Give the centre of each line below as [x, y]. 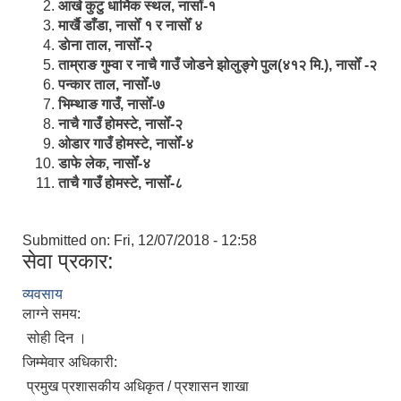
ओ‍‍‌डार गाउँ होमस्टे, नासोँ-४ [126, 144]
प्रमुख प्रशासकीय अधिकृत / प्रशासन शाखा [138, 387]
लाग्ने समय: [53, 314]
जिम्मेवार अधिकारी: [72, 363]
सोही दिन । [57, 338]
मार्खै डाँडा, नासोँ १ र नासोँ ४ [134, 26]
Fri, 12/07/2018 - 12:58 [185, 241]
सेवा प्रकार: [68, 261]
